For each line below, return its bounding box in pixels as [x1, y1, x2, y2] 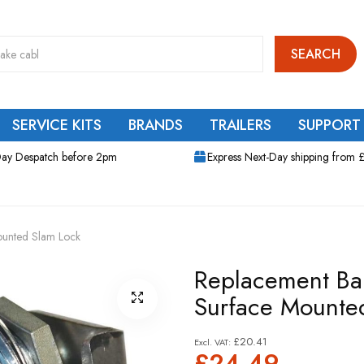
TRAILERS [210, 114, 271, 136]
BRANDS [128, 114, 183, 136]
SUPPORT [298, 114, 361, 136]
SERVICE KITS [12, 114, 102, 136]
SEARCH [291, 44, 340, 63]
